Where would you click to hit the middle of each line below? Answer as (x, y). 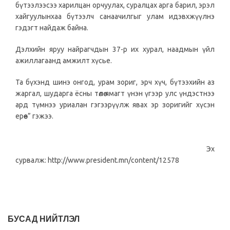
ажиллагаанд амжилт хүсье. (64, 61)
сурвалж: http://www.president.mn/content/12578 (97, 160)
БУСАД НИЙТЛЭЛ (44, 219)
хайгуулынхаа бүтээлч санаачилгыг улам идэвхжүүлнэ (115, 17)
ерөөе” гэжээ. (34, 116)
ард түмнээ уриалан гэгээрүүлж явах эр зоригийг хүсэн (115, 105)
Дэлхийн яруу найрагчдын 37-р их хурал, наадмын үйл (115, 50)
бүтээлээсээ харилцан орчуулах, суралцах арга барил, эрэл (115, 5)
